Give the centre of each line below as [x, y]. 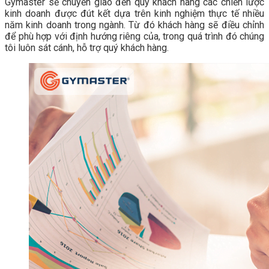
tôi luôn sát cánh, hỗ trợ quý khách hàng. [87, 48]
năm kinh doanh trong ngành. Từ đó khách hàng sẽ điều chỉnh [134, 25]
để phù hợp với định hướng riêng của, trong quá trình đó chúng [134, 37]
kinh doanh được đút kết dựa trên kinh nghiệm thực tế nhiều [134, 14]
